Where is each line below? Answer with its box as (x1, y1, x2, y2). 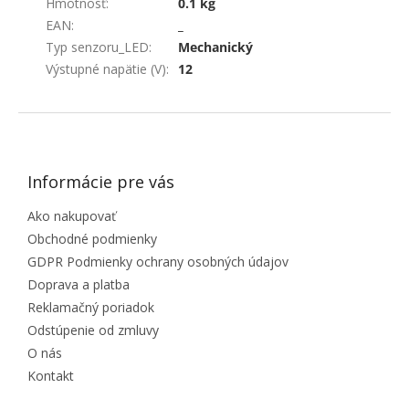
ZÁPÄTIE (17, 108, 77, 129)
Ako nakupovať (27, 206, 116, 225)
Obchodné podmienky (27, 229, 157, 247)
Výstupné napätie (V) (46, 59, 166, 78)
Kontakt (27, 366, 74, 384)
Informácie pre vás (27, 170, 174, 193)
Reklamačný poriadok (27, 298, 154, 316)
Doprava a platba (27, 275, 130, 293)
